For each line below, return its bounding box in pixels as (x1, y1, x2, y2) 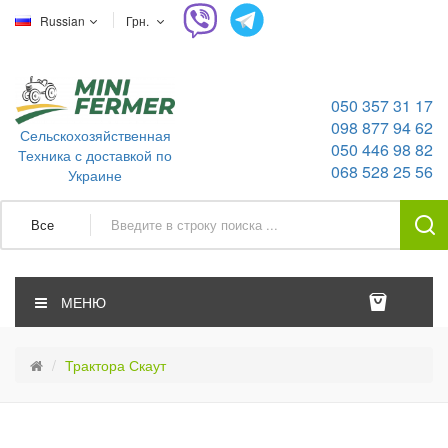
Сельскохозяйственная (19, 124, 171, 145)
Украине (68, 164, 122, 185)
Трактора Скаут (65, 354, 166, 375)
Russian (40, 12, 88, 29)
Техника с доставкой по (18, 144, 172, 165)
